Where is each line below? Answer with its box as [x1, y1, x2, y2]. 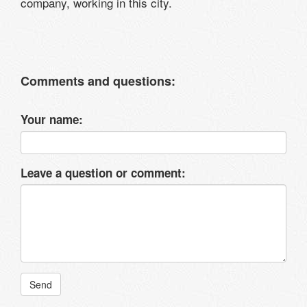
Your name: [21, 110, 83, 127]
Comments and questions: [21, 71, 175, 90]
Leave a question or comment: [21, 164, 186, 181]
